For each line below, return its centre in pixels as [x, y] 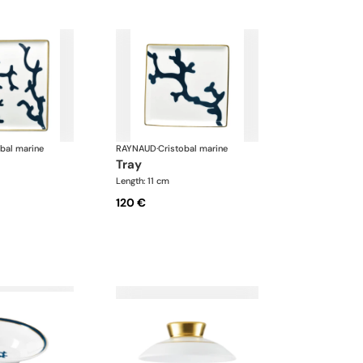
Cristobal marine [193, 149]
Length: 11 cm [143, 181]
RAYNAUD [137, 149]
